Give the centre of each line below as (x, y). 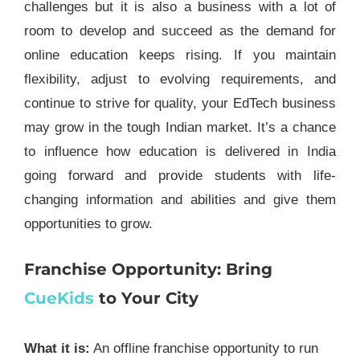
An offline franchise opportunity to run (204, 349)
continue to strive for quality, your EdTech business (180, 103)
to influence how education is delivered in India (180, 151)
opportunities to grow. (88, 223)
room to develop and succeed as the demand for (180, 31)
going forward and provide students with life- (180, 175)
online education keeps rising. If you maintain (180, 55)
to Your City (146, 298)
